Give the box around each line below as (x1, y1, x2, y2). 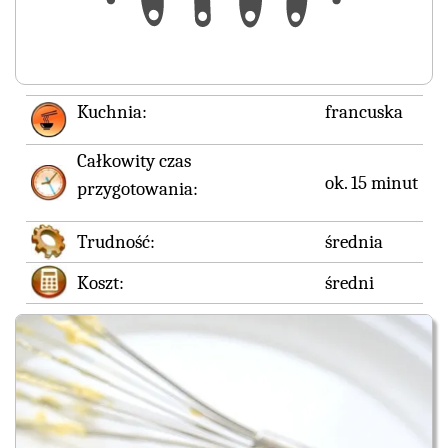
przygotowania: (76, 177, 198, 200)
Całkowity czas (76, 149, 191, 172)
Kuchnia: (76, 100, 147, 123)
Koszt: (76, 271, 124, 294)
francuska (324, 100, 403, 123)
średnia (324, 230, 383, 253)
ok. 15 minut (324, 171, 418, 194)
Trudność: (76, 230, 155, 253)
